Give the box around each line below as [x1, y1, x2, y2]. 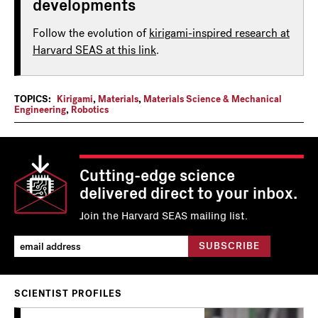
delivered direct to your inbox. [79, 181, 297, 203]
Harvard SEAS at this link [33, 43, 156, 57]
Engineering [14, 104, 66, 116]
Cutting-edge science [79, 163, 235, 185]
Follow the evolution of [33, 26, 149, 40]
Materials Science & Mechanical [143, 93, 282, 105]
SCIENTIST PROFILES [14, 287, 122, 300]
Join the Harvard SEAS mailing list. [79, 207, 248, 222]
